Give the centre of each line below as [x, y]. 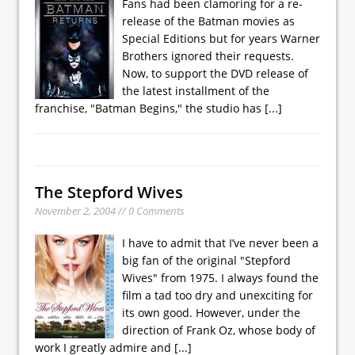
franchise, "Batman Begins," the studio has [150, 108]
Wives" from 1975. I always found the [220, 277]
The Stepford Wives [109, 192]
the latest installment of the [196, 90]
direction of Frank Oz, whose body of [219, 330]
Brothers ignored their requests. [208, 55]
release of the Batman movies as [208, 21]
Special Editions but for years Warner [221, 38]
